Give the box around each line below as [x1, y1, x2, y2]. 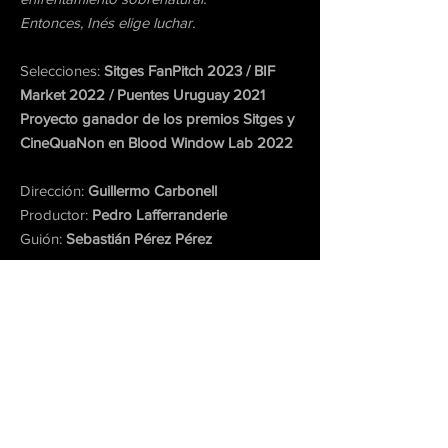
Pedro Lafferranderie [92, 206, 227, 223]
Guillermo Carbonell [88, 182, 217, 199]
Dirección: [20, 182, 88, 199]
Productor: [20, 206, 92, 223]
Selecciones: [20, 62, 104, 79]
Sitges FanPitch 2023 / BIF [104, 62, 275, 79]
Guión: [20, 230, 66, 247]
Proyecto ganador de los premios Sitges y [20, 110, 294, 127]
